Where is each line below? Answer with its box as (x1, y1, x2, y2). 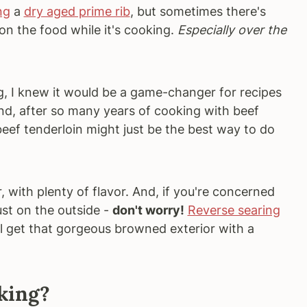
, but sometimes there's (130, 4, 266, 19)
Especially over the (177, 23, 286, 37)
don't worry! (112, 203, 184, 217)
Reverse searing (187, 203, 280, 217)
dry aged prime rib (23, 4, 130, 19)
